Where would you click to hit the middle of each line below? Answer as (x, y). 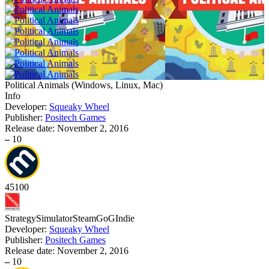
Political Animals (37, 85)
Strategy (20, 218)
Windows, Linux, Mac (117, 85)
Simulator (54, 218)
